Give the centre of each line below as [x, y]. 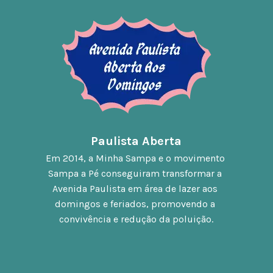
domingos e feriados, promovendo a [135, 204]
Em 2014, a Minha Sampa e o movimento [135, 158]
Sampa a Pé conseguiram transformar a [135, 174]
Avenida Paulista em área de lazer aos [135, 189]
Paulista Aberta [136, 141]
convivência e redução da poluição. [136, 219]
